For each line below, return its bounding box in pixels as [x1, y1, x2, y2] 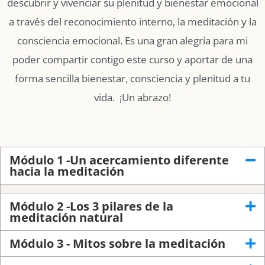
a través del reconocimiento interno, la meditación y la [8, 14, 257, 28]
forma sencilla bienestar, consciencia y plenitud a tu [15, 71, 250, 85]
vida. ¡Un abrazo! [94, 90, 171, 104]
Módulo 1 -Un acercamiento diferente [9, 152, 229, 169]
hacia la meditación [9, 163, 124, 180]
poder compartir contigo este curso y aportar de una [12, 52, 253, 66]
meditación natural [9, 209, 123, 226]
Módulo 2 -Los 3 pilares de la [9, 198, 173, 215]
